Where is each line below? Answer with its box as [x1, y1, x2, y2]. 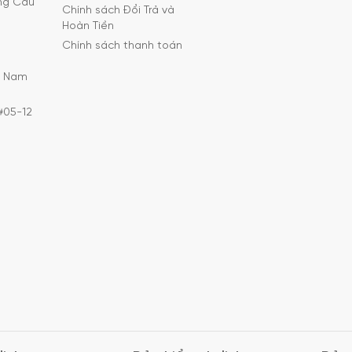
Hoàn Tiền [62, 20, 114, 32]
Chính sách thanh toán [62, 40, 182, 52]
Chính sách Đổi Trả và [62, 5, 174, 16]
